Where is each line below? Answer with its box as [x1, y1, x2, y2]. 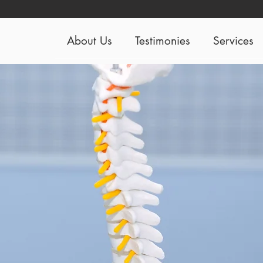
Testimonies [134, 33, 190, 48]
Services [213, 33, 254, 48]
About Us [66, 33, 112, 48]
